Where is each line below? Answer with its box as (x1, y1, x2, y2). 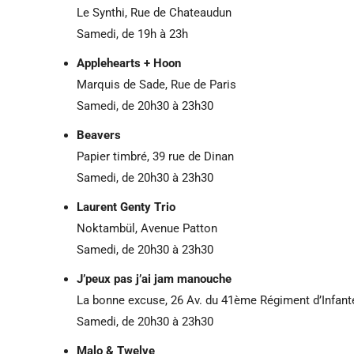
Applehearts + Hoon (77, 55, 181, 70)
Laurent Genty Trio (77, 199, 175, 214)
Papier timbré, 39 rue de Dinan (77, 149, 234, 164)
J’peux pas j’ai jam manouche (77, 271, 232, 286)
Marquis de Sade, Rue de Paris (77, 77, 236, 92)
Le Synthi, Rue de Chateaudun (77, 5, 232, 20)
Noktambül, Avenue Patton (77, 220, 217, 235)
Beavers (77, 127, 121, 142)
